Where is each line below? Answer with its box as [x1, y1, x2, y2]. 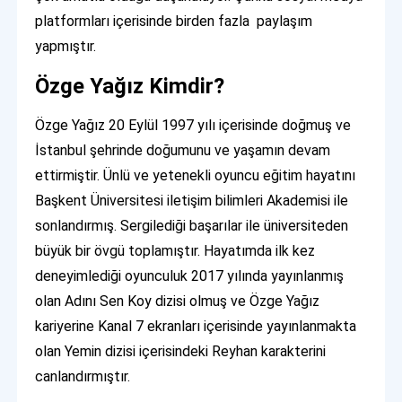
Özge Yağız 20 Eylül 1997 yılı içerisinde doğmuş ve [35, 117, 352, 135]
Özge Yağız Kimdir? [35, 74, 225, 100]
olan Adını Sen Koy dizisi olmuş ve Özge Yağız [35, 293, 320, 310]
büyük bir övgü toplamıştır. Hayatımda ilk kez [35, 242, 316, 260]
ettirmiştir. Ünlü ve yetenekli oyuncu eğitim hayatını [35, 167, 356, 185]
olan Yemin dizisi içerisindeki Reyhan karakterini [35, 343, 327, 361]
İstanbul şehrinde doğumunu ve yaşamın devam [35, 142, 331, 160]
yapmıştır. [35, 38, 97, 56]
